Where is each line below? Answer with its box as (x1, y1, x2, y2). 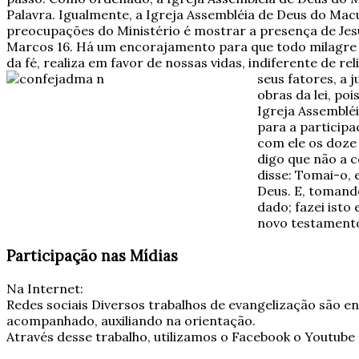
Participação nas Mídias (6, 245, 178, 265)
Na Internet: (6, 280, 83, 296)
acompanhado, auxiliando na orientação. (6, 312, 256, 329)
